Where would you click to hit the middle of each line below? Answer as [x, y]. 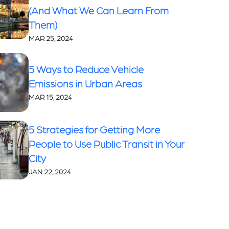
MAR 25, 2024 [51, 38]
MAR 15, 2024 [51, 96]
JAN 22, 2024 [50, 171]
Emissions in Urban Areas [86, 83]
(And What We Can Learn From [99, 10]
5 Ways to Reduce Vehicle [86, 69]
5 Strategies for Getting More [95, 129]
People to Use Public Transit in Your [107, 143]
